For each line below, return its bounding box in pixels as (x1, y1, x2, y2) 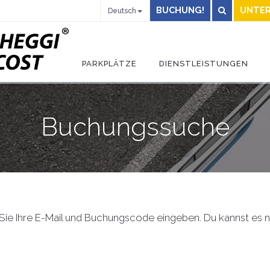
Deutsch (108, 7, 136, 15)
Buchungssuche (40, 112, 230, 142)
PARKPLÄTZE (82, 59, 137, 68)
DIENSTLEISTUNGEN (159, 59, 248, 68)
